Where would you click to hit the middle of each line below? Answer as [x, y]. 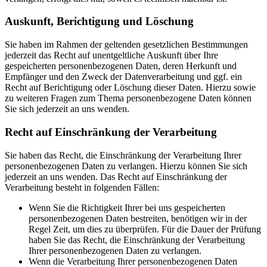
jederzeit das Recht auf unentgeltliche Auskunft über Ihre [111, 55]
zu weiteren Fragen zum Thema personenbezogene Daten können [128, 98]
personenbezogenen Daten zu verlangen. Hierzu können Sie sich [126, 166]
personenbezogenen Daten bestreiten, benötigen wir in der [138, 218]
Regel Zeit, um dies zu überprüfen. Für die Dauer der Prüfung [145, 229]
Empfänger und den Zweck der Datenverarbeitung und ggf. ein [123, 77]
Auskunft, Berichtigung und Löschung [99, 21]
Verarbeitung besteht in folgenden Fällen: [82, 187]
